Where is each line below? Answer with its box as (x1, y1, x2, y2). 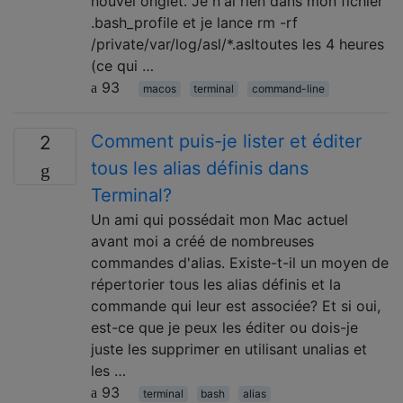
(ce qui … (91, 56, 154, 75)
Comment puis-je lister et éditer (91, 130, 362, 152)
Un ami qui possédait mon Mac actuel (91, 210, 348, 228)
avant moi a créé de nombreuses (91, 231, 314, 250)
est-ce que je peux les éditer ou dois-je (91, 318, 358, 336)
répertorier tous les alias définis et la (91, 274, 341, 293)
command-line (251, 81, 325, 95)
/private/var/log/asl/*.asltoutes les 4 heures (91, 34, 384, 53)
